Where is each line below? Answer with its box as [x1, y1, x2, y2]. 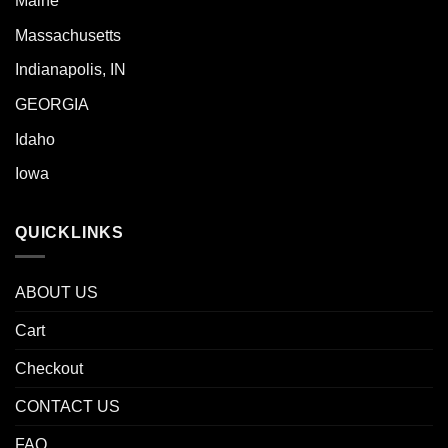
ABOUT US [15, 284, 98, 302]
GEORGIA [15, 96, 89, 114]
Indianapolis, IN [15, 61, 126, 79]
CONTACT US [15, 398, 120, 416]
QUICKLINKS [15, 223, 124, 241]
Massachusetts [15, 26, 121, 44]
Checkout [15, 360, 83, 378]
